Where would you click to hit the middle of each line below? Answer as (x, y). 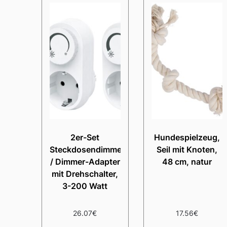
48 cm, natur (187, 161)
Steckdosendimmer (87, 149)
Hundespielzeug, (187, 137)
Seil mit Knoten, (187, 149)
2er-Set (85, 137)
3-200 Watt (85, 186)
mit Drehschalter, (85, 174)
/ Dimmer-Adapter (85, 161)
